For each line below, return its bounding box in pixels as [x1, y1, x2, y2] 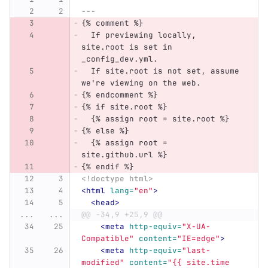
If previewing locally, [81, 30, 201, 41]
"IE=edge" [176, 233, 220, 244]
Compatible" [81, 233, 134, 244]
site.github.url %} [81, 150, 167, 160]
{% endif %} [81, 162, 134, 172]
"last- [181, 245, 211, 256]
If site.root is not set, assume [81, 66, 244, 77]
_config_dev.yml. [81, 54, 158, 65]
